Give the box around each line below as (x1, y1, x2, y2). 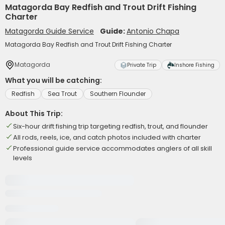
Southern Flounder (90, 89, 146, 98)
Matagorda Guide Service (5, 26, 94, 36)
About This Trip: (5, 108, 63, 119)
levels (13, 153, 32, 163)
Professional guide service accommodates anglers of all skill (13, 144, 212, 153)
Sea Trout (48, 89, 77, 98)
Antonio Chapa (127, 26, 179, 36)
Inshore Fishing (174, 61, 214, 69)
